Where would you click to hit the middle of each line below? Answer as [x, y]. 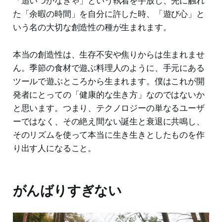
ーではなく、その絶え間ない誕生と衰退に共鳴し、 [109, 121]
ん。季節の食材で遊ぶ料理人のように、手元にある [109, 68]
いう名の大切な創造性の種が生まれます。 [92, 27]
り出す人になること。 [55, 148]
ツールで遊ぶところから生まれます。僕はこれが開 [109, 81]
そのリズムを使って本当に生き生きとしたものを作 [109, 135]
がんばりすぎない [67, 190]
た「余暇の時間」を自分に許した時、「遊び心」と [109, 14]
